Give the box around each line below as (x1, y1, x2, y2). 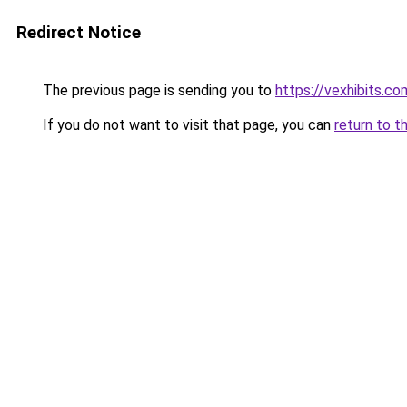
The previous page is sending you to (39, 82, 275, 99)
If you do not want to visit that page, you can (39, 116, 334, 134)
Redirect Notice (16, 22, 141, 43)
